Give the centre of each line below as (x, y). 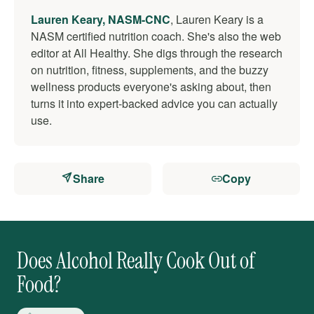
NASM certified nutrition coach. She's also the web (156, 36)
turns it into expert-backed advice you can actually (154, 103)
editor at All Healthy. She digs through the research (157, 53)
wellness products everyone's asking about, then (151, 86)
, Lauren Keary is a (217, 19)
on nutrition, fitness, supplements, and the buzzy (150, 69)
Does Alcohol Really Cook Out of (136, 260)
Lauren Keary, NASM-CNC (101, 19)
